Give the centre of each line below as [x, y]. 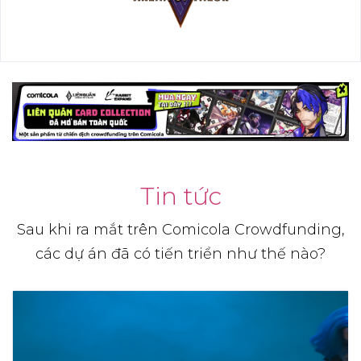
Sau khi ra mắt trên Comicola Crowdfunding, [180, 230]
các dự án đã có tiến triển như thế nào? [180, 254]
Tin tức [180, 197]
